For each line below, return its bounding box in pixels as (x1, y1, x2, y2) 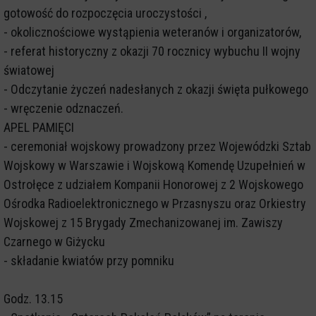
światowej (4, 63, 54, 78)
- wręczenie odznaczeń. (4, 101, 123, 116)
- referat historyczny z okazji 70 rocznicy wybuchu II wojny (4, 44, 300, 59)
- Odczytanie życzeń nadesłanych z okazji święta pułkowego (4, 82, 308, 97)
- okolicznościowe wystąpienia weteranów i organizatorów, (4, 25, 301, 40)
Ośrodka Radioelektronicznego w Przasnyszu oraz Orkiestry (4, 196, 306, 212)
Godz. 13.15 (4, 291, 63, 307)
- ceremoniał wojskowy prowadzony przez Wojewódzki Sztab (4, 139, 311, 154)
